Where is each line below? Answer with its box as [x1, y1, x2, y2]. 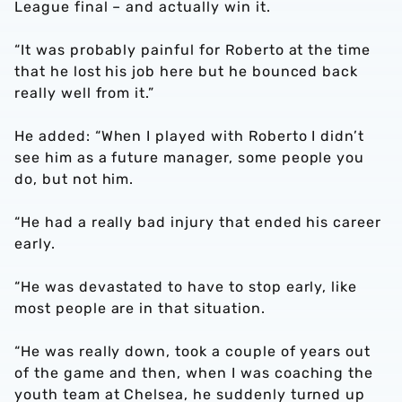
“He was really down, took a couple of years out [14, 343, 371, 360]
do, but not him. [14, 170, 135, 188]
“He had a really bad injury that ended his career [14, 214, 382, 231]
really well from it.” [14, 84, 155, 101]
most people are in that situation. [14, 300, 266, 317]
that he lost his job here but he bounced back [14, 63, 359, 80]
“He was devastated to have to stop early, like [14, 278, 358, 295]
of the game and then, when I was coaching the [14, 364, 374, 381]
